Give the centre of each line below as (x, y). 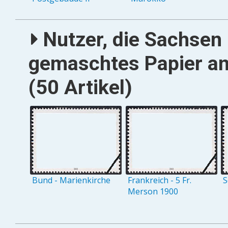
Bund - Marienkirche (72, 180)
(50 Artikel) (80, 87)
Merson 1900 (153, 192)
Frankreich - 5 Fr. (159, 180)
